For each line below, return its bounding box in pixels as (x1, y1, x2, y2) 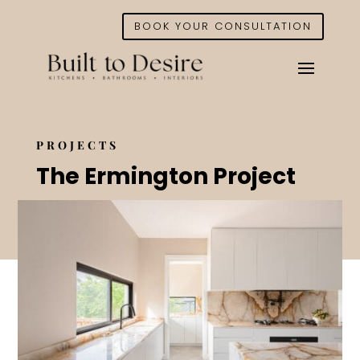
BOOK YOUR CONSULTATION (134, 18, 313, 34)
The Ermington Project (35, 161, 296, 193)
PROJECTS (35, 137, 119, 153)
